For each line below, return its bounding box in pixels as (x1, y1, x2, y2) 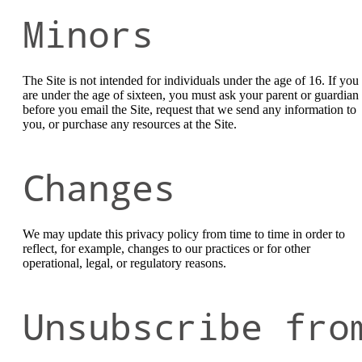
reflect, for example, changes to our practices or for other (23, 242, 310, 256)
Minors (23, 10, 154, 58)
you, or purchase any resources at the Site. (23, 117, 237, 132)
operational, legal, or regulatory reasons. (23, 256, 226, 271)
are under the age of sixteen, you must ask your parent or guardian (23, 88, 359, 103)
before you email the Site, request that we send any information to (23, 103, 356, 117)
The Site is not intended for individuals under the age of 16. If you (23, 74, 359, 88)
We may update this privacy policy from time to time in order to (23, 227, 345, 242)
